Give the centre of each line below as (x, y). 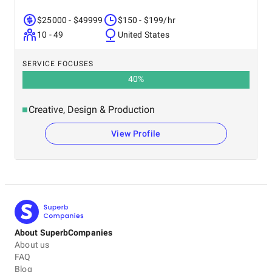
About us (32, 245)
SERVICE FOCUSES (58, 64)
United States (143, 35)
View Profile (136, 134)
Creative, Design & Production (92, 110)
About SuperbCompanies (64, 233)
